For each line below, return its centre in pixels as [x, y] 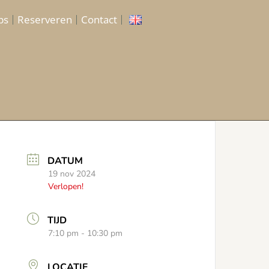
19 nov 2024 [72, 174]
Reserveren [44, 20]
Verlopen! [66, 186]
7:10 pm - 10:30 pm [86, 233]
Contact [99, 20]
